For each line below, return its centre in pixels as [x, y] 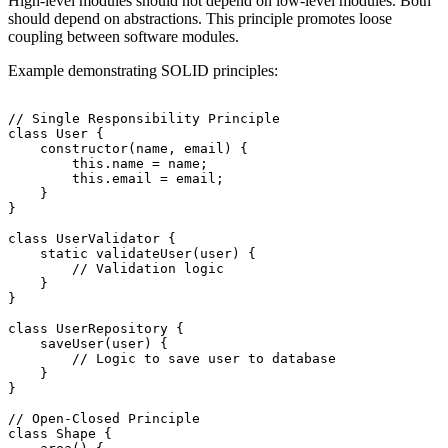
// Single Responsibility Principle [144, 118]
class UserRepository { [96, 328]
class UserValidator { [92, 238]
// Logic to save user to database [172, 358]
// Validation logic [116, 268]
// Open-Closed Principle [104, 418]
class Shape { [60, 433]
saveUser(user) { [88, 343]
